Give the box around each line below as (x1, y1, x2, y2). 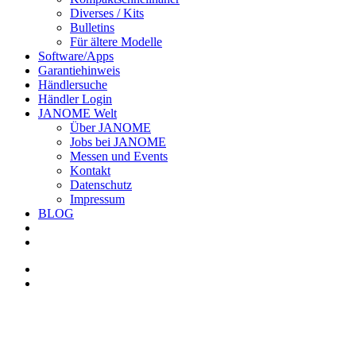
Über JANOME (70, 121, 151, 135)
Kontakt (70, 164, 110, 178)
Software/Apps (38, 49, 114, 64)
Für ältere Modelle (70, 35, 162, 49)
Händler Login (38, 92, 112, 106)
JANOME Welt (38, 106, 117, 121)
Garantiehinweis (38, 64, 120, 78)
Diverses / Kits (70, 6, 144, 21)
